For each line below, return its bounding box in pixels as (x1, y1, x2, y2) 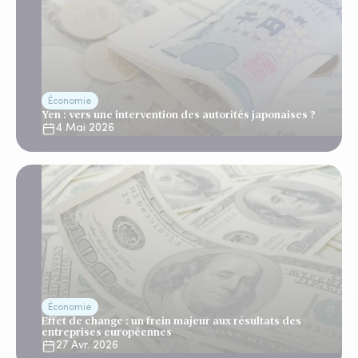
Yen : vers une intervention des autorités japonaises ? (42, 109, 316, 121)
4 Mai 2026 (56, 122, 114, 134)
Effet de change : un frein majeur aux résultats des (42, 315, 301, 327)
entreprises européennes (42, 326, 172, 338)
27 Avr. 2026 (56, 340, 118, 352)
